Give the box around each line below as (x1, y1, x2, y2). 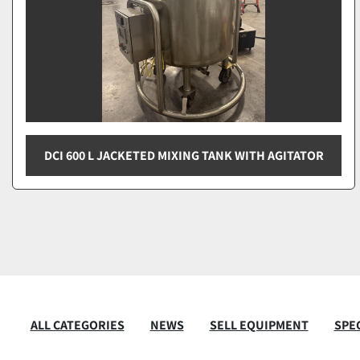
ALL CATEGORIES (30, 317, 125, 333)
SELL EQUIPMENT (209, 317, 309, 333)
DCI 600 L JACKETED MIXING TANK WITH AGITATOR (43, 147, 324, 164)
